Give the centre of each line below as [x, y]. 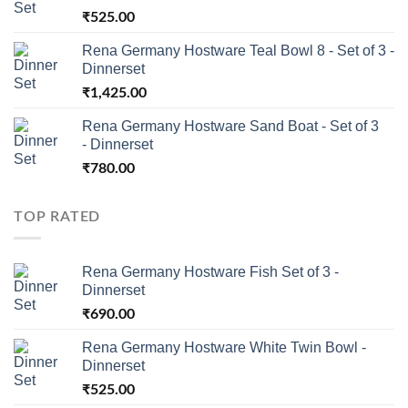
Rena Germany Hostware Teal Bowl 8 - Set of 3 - [238, 50]
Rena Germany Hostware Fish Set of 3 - [210, 272]
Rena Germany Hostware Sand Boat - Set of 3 [230, 126]
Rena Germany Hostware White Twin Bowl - [224, 348]
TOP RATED [57, 216]
